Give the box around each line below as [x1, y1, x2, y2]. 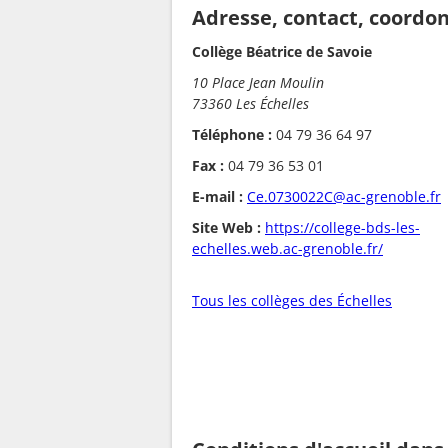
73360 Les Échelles [192, 94, 309, 114]
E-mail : [192, 187, 243, 207]
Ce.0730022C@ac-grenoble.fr [247, 187, 441, 207]
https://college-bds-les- [265, 218, 420, 238]
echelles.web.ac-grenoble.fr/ [192, 239, 383, 259]
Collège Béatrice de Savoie [192, 42, 372, 62]
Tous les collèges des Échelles [192, 291, 392, 311]
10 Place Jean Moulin [192, 73, 324, 93]
